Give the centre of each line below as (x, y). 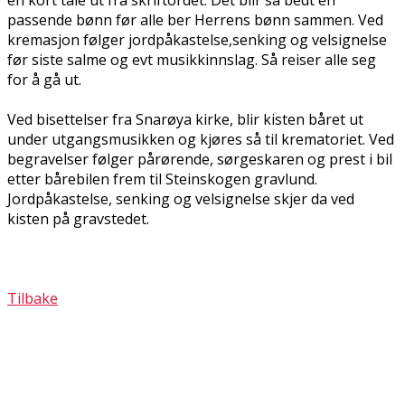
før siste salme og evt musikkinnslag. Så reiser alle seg (192, 59)
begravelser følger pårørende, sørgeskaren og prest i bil (200, 159)
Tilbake (33, 298)
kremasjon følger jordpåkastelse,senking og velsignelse (197, 39)
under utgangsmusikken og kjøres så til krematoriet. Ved (201, 139)
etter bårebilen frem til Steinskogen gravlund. (162, 179)
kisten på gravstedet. (78, 218)
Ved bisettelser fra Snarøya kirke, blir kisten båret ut (185, 119)
